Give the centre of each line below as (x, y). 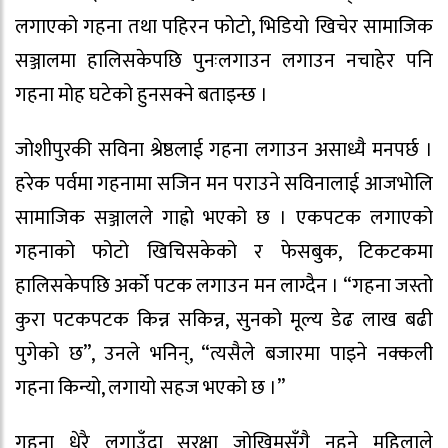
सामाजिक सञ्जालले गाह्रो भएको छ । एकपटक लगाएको (224, 218)
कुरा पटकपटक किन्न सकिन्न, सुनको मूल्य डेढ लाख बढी (224, 320)
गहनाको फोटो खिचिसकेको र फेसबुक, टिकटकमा (224, 252)
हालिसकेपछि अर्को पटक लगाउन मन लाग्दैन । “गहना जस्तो (224, 286)
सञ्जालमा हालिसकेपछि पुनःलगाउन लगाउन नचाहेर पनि (224, 61)
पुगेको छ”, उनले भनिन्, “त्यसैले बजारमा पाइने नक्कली (224, 354)
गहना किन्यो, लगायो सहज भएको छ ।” (150, 388)
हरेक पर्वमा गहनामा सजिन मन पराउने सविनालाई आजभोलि (224, 184)
